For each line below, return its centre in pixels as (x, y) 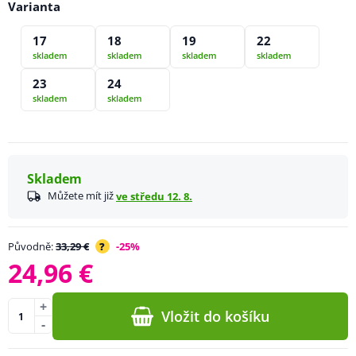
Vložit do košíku (216, 316)
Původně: (31, 246)
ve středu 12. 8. (154, 196)
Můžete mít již (81, 195)
